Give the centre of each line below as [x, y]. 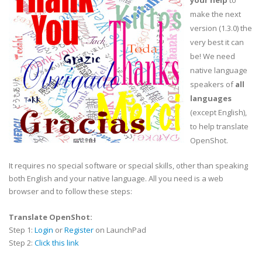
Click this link [57, 243]
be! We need [213, 56]
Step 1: [22, 230]
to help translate [219, 126]
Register [79, 230]
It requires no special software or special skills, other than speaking [128, 166]
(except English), [218, 112]
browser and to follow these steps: [70, 191]
